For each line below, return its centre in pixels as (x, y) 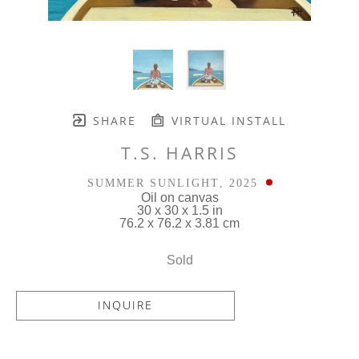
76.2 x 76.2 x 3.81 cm (179, 223)
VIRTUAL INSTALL (226, 120)
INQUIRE (126, 305)
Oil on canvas (179, 197)
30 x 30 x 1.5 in (179, 210)
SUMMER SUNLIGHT (153, 183)
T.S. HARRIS (179, 153)
